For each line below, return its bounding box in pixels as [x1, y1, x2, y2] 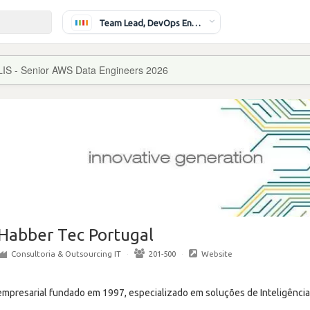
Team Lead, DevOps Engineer [192, 17, 201, 28]
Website [201, 249, 232, 258]
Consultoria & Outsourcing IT [11, 249, 121, 258]
